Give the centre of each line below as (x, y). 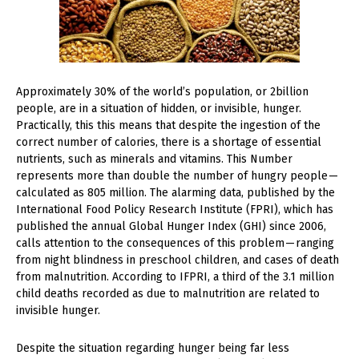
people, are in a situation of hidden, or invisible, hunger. (159, 109)
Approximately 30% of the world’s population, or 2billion (162, 92)
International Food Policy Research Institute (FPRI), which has (175, 210)
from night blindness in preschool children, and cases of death (177, 260)
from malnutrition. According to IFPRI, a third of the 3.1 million (175, 277)
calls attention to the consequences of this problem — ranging (175, 244)
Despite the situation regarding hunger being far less (153, 349)
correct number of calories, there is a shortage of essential (169, 143)
